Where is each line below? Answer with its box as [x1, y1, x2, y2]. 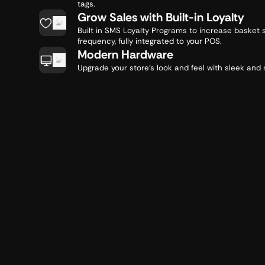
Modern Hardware [77, 47, 173, 63]
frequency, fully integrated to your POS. [77, 36, 222, 47]
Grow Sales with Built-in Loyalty [77, 9, 244, 25]
